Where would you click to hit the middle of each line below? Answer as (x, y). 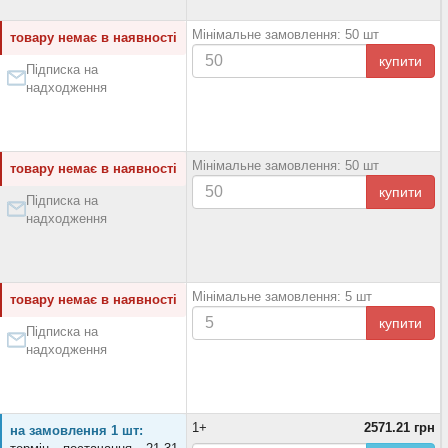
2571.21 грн (399, 427)
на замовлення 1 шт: (76, 430)
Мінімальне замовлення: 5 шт (282, 296)
